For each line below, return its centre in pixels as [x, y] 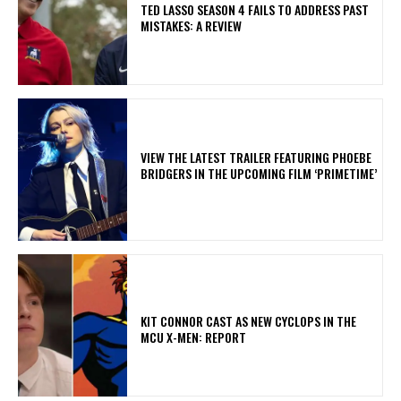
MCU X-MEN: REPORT [194, 337]
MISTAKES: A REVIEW [192, 25]
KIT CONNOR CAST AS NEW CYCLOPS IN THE [249, 320]
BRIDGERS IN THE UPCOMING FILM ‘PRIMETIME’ [259, 173]
